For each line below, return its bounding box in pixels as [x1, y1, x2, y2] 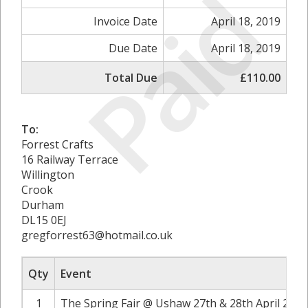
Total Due [104, 70, 157, 85]
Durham [21, 197, 64, 212]
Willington [21, 167, 74, 182]
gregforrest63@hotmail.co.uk [21, 228, 173, 243]
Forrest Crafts [21, 137, 93, 152]
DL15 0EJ [21, 212, 67, 228]
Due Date [109, 41, 157, 56]
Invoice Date [93, 14, 157, 29]
